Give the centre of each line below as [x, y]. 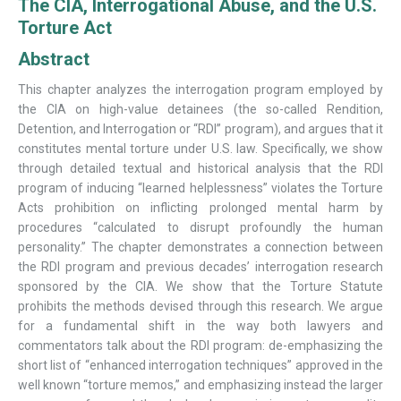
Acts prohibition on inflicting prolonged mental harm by [200, 208]
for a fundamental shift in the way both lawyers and [200, 326]
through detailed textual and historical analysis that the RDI [200, 169]
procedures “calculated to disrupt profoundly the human [200, 228]
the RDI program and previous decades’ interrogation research [200, 267]
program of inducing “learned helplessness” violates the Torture [200, 188]
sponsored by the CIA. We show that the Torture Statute [200, 287]
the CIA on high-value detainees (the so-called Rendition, [200, 110]
